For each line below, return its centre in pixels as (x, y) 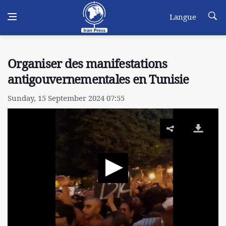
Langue (183, 17)
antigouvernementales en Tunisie (98, 79)
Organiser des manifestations (87, 64)
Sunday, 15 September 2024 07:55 (66, 98)
